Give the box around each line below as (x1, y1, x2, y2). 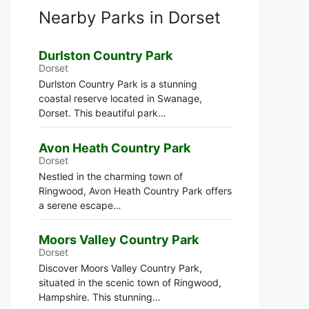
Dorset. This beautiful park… (39, 107, 166, 119)
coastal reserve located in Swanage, (39, 92, 202, 104)
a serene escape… (39, 199, 121, 211)
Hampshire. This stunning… (39, 291, 161, 303)
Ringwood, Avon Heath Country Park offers (39, 184, 232, 197)
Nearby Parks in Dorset (39, 8, 221, 28)
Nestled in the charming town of (39, 170, 183, 182)
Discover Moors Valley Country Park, (39, 262, 202, 274)
